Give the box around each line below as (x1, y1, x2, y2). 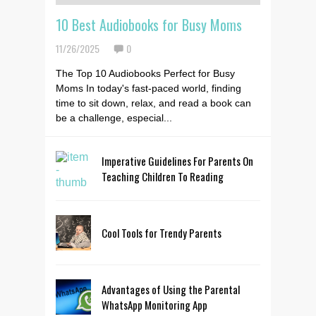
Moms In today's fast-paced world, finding (56, 83, 241, 94)
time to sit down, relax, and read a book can (56, 97, 251, 109)
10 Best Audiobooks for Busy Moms (56, 14, 242, 35)
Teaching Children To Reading (102, 169, 224, 184)
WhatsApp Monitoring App (102, 297, 207, 312)
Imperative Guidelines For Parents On (102, 153, 253, 169)
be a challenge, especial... (56, 112, 172, 123)
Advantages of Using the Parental (102, 281, 240, 297)
